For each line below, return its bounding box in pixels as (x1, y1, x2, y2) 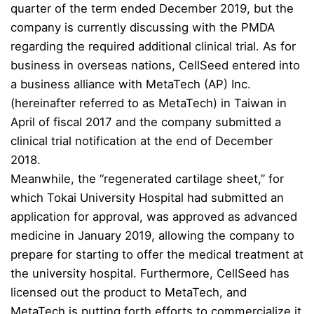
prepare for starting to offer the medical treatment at (11, 247, 303, 262)
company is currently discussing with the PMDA (11, 20, 275, 35)
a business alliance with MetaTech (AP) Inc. (11, 77, 251, 92)
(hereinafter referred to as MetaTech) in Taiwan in (11, 96, 287, 111)
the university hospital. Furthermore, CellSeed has (11, 266, 289, 281)
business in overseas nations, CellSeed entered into (11, 58, 300, 73)
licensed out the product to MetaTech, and (11, 285, 247, 300)
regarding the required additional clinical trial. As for (11, 39, 296, 54)
